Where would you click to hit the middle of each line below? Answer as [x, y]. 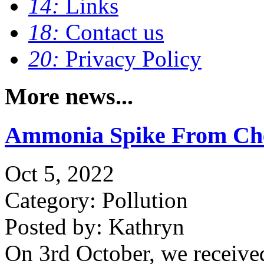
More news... [69, 97]
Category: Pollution [96, 200]
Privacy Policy [133, 58]
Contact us [115, 32]
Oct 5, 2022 [60, 173]
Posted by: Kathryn [95, 226]
